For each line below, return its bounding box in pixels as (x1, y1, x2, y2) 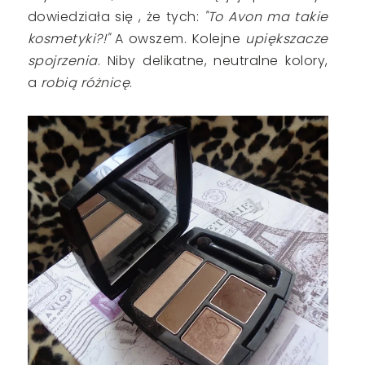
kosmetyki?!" (27, 29, 115, 49)
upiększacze (240, 29, 328, 49)
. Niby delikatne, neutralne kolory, (97, 51, 328, 71)
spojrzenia (27, 51, 98, 71)
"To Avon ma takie (204, 7, 328, 27)
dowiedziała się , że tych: (27, 7, 204, 27)
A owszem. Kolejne (114, 29, 241, 49)
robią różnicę (37, 73, 130, 93)
